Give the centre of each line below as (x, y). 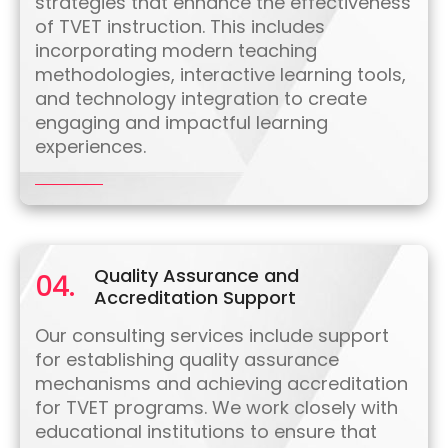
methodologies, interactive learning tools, (220, 75)
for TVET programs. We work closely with (216, 408)
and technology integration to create (201, 99)
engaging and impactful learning (181, 123)
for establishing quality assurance (187, 360)
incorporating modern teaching (176, 51)
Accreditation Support (195, 298)
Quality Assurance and (196, 276)
